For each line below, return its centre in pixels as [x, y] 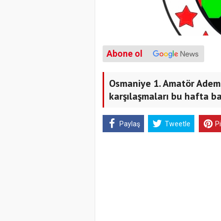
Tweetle [177, 124]
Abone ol [125, 54]
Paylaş [129, 124]
